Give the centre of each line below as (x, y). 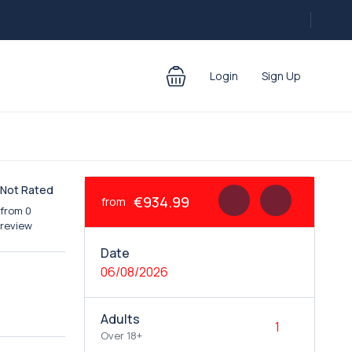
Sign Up (281, 76)
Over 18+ (121, 335)
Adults (120, 319)
